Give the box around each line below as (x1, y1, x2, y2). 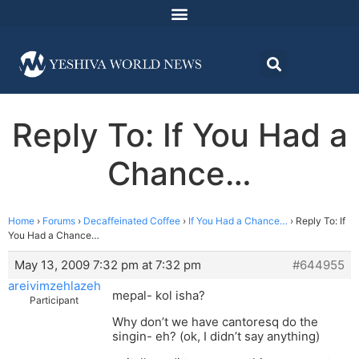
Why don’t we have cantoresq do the (112, 314, 318, 330)
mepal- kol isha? (112, 288, 205, 304)
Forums (42, 215, 75, 228)
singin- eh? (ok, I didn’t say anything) (112, 329, 320, 345)
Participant (30, 294, 79, 307)
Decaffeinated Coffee (83, 215, 180, 228)
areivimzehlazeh (8, 278, 101, 294)
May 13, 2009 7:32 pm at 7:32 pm (14, 257, 201, 273)
